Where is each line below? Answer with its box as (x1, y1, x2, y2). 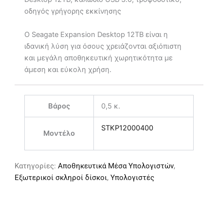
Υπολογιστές (110, 173, 154, 182)
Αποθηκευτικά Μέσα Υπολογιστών (58, 161, 174, 170)
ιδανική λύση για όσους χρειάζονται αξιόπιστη (24, 41, 182, 51)
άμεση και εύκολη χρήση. (24, 65, 111, 74)
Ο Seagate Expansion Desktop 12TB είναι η (24, 30, 168, 39)
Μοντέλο (43, 128, 75, 138)
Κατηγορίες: (15, 161, 58, 170)
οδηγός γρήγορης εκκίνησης (24, 7, 121, 16)
